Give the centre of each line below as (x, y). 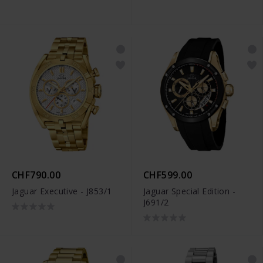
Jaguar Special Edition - (190, 191)
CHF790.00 (36, 175)
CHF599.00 (168, 175)
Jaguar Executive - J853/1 (62, 191)
